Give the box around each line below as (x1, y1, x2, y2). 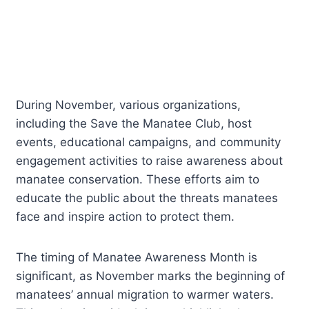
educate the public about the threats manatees (16, 190, 279, 205)
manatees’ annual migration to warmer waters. (16, 287, 275, 301)
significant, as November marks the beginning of (16, 268, 286, 283)
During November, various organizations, (16, 97, 241, 112)
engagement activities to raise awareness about (16, 153, 283, 168)
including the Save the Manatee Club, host (16, 116, 252, 130)
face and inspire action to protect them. (16, 209, 235, 223)
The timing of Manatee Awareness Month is (16, 250, 258, 264)
